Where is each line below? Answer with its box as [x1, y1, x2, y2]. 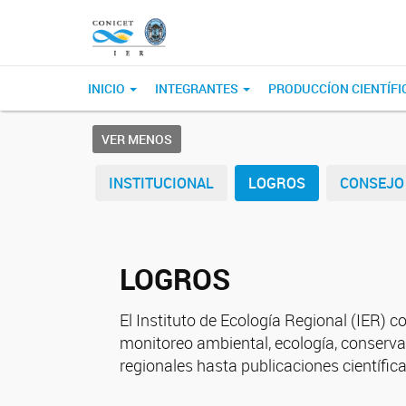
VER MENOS [101, 130, 172, 148]
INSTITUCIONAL [109, 173, 214, 193]
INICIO [88, 80, 128, 97]
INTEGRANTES [155, 80, 241, 97]
